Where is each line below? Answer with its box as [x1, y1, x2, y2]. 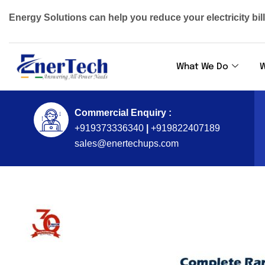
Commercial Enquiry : [75, 108, 172, 118]
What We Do [176, 62, 228, 72]
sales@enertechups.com [75, 138, 179, 149]
